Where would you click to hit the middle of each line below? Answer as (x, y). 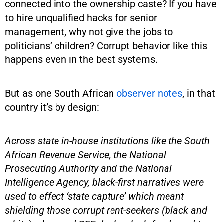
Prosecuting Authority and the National (88, 168)
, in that (199, 93)
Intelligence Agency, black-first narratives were (104, 182)
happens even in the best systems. (81, 59)
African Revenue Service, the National (85, 154)
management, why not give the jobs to (89, 31)
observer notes (149, 93)
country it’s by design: (52, 107)
